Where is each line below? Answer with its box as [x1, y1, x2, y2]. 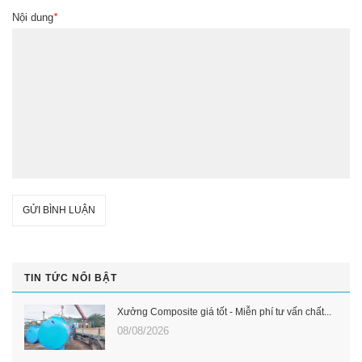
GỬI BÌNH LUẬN [23, 204, 95, 216]
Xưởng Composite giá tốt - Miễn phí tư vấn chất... [117, 305, 331, 318]
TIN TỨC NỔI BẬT [24, 271, 117, 284]
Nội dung [12, 11, 53, 23]
